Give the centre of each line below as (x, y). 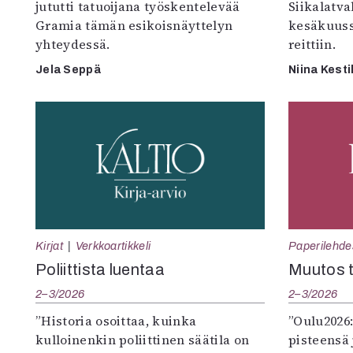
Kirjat (49, 245)
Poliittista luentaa (100, 269)
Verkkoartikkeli (113, 245)
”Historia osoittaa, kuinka (116, 320)
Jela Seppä (68, 69)
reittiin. (312, 44)
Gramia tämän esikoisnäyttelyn (134, 25)
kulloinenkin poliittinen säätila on (143, 339)
